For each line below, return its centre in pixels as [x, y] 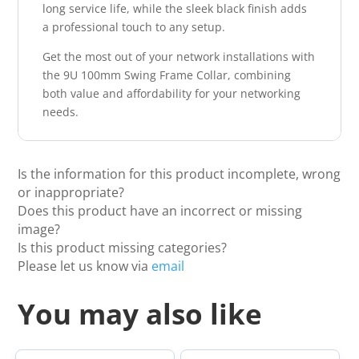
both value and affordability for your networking [172, 93]
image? [39, 229]
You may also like [140, 313]
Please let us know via [85, 266]
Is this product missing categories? [123, 247]
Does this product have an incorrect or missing [160, 210]
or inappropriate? [71, 192]
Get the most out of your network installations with [179, 56]
